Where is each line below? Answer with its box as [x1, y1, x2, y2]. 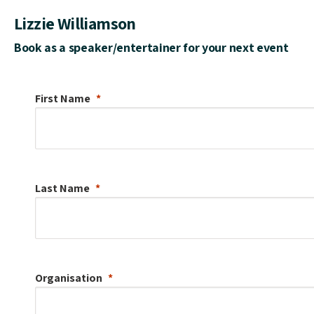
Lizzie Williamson [14, 11, 136, 34]
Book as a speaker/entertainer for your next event [14, 39, 289, 55]
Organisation [35, 270, 102, 285]
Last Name [35, 180, 90, 196]
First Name [35, 90, 90, 106]
